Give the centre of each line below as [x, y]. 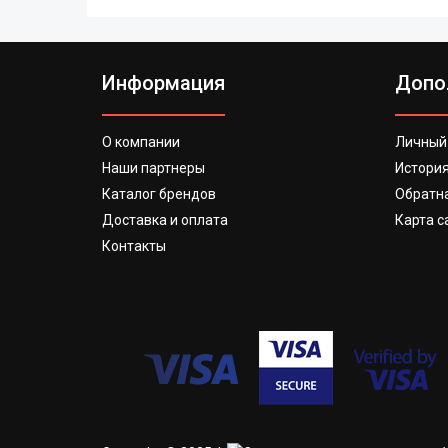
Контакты [134, 246]
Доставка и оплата [165, 220]
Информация [163, 83]
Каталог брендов [159, 194]
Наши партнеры [153, 168]
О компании [141, 142]
